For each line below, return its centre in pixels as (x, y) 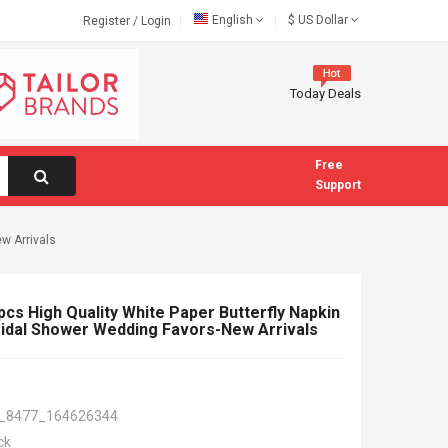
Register (108, 21)
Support (338, 185)
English (232, 20)
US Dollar (321, 20)
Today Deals (325, 93)
